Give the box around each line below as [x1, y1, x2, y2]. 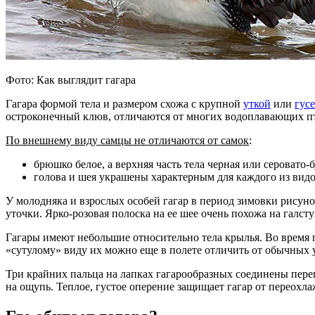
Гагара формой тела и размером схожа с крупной [6, 97, 243, 110]
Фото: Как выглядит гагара [6, 73, 136, 86]
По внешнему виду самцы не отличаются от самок [6, 134, 249, 146]
